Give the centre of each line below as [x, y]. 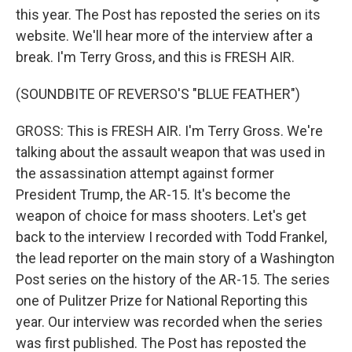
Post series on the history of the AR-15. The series [173, 280]
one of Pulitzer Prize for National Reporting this [162, 301]
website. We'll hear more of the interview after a [164, 36]
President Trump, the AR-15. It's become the [153, 195]
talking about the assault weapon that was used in [170, 152]
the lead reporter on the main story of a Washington [175, 258]
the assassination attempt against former [145, 174]
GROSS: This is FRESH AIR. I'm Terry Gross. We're [169, 131]
